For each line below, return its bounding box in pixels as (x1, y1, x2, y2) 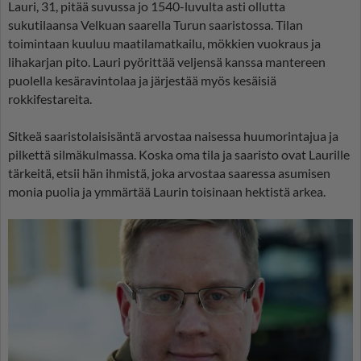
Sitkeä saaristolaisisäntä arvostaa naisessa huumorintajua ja (8, 128, 338, 144)
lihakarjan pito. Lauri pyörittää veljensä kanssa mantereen (8, 54, 326, 70)
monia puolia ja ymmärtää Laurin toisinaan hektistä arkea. (8, 184, 326, 200)
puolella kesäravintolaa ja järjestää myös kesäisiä (8, 73, 276, 89)
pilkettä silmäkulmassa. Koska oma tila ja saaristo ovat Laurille (8, 147, 350, 163)
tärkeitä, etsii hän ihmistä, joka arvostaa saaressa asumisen (8, 165, 330, 181)
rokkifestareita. (8, 91, 92, 107)
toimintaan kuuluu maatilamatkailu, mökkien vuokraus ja (8, 35, 321, 52)
